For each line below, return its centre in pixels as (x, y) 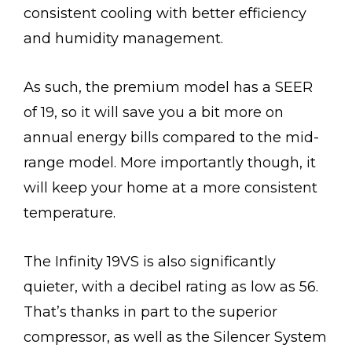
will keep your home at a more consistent (170, 187)
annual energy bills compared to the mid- (171, 137)
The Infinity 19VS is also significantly (150, 261)
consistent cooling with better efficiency (165, 13)
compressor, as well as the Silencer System (175, 337)
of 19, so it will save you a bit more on (154, 112)
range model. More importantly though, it (170, 162)
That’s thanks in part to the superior (150, 312)
